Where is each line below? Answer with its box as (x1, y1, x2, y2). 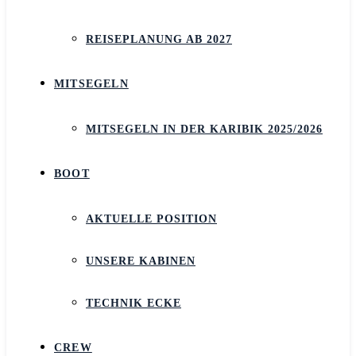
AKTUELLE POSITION (86, 213, 217, 225)
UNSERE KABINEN (86, 255, 195, 267)
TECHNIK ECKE (86, 297, 181, 309)
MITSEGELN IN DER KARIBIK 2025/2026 (86, 123, 323, 135)
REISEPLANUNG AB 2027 (86, 33, 232, 45)
